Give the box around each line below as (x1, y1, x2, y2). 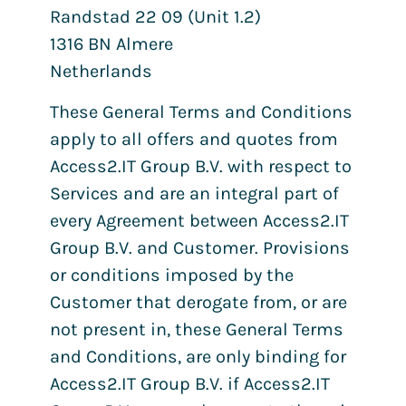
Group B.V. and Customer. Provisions (50, 237, 350, 258)
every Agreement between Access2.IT (50, 209, 349, 231)
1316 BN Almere (50, 34, 173, 55)
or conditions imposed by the (50, 264, 294, 285)
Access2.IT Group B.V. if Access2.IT (50, 372, 330, 394)
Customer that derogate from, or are (50, 291, 347, 313)
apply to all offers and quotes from (50, 128, 338, 150)
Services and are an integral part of (50, 182, 339, 204)
